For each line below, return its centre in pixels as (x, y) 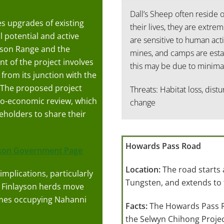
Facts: (137, 206)
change (142, 102)
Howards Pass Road (163, 146)
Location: (144, 170)
